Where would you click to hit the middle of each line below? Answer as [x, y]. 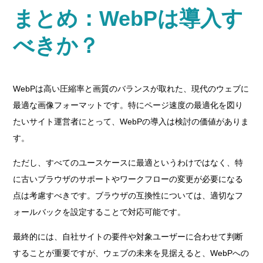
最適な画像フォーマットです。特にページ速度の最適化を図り [128, 105]
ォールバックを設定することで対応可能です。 [100, 212]
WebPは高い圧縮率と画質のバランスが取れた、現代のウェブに [131, 89]
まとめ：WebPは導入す [128, 18]
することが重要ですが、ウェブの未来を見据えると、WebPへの [131, 253]
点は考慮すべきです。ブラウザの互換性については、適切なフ [128, 195]
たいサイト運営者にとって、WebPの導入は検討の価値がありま [131, 122]
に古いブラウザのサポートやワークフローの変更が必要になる [128, 179]
